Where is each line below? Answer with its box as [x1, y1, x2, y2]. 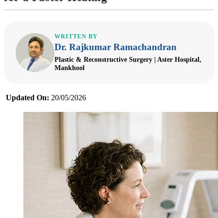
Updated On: [6, 93, 49, 102]
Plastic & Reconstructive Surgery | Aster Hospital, [54, 55, 201, 64]
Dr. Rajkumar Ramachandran [54, 41, 177, 52]
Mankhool [54, 64, 85, 72]
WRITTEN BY [54, 33, 98, 40]
